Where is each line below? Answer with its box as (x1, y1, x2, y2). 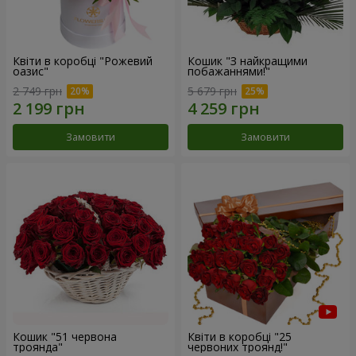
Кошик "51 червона (13, 329, 117, 345)
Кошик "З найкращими (188, 52, 308, 68)
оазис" (13, 63, 48, 79)
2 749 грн (13, 83, 62, 99)
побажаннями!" (188, 63, 270, 79)
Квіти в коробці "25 (188, 329, 292, 345)
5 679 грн (188, 83, 237, 99)
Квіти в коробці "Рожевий (13, 52, 153, 68)
